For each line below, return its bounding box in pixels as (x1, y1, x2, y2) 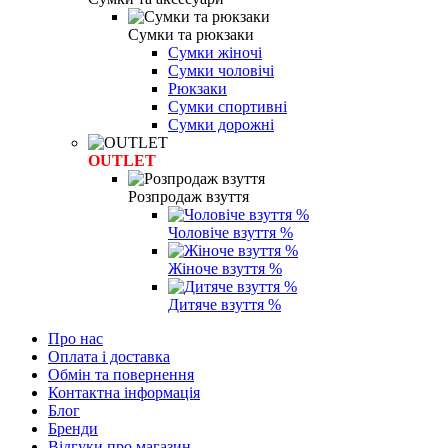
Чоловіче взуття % (168, 223, 293, 241)
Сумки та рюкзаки (128, 25, 254, 43)
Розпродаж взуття (128, 187, 249, 205)
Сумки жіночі (168, 43, 262, 61)
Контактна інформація (48, 383, 200, 401)
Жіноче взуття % (168, 259, 282, 277)
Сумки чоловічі (168, 61, 274, 79)
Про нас (48, 329, 103, 347)
